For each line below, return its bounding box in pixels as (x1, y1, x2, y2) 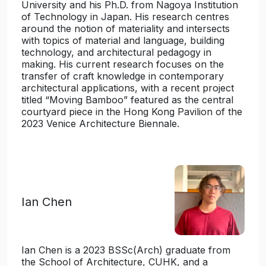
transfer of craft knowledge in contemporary (21, 70, 224, 82)
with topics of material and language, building (21, 34, 224, 46)
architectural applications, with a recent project (21, 82, 234, 94)
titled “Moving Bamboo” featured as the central (21, 94, 233, 106)
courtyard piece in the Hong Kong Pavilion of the (21, 106, 242, 118)
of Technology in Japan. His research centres (21, 11, 229, 23)
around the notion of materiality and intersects (21, 23, 230, 34)
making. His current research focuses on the (21, 58, 224, 70)
